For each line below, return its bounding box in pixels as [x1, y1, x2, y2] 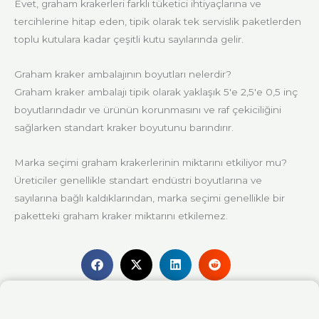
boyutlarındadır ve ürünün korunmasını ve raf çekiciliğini [14, 103, 281, 115]
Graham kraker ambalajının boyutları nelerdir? [14, 68, 231, 80]
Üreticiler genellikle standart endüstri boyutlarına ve [14, 174, 262, 186]
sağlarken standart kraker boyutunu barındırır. [14, 121, 234, 133]
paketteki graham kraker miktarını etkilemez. [14, 209, 228, 221]
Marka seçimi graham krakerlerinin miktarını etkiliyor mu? [14, 156, 287, 168]
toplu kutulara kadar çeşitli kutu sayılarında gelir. [14, 33, 244, 45]
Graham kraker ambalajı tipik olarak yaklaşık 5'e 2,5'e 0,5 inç [14, 85, 298, 98]
